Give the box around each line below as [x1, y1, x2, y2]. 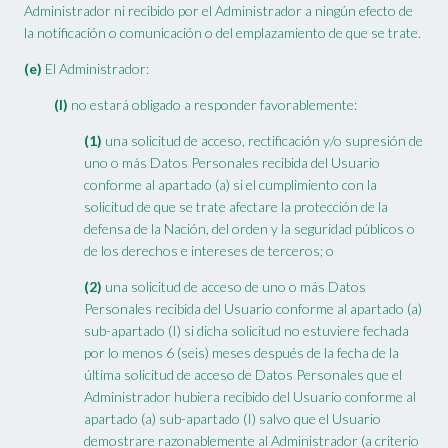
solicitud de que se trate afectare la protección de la [84, 198, 388, 216]
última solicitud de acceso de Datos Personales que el [84, 366, 402, 384]
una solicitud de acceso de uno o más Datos [102, 278, 366, 296]
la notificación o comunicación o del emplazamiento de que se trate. [24, 24, 421, 42]
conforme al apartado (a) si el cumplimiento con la [84, 176, 377, 194]
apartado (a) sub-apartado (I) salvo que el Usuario [84, 410, 381, 428]
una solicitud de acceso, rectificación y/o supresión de [102, 132, 423, 150]
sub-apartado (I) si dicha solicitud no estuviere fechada [84, 322, 409, 340]
